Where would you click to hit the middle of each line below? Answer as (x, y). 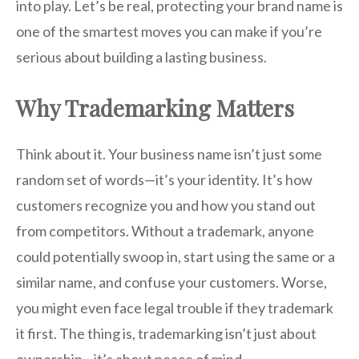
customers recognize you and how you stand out (166, 206)
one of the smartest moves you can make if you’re (169, 32)
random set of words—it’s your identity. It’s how (164, 180)
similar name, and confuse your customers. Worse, (171, 282)
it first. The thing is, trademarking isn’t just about (166, 334)
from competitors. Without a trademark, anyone (165, 231)
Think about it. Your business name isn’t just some (169, 154)
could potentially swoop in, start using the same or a (175, 257)
